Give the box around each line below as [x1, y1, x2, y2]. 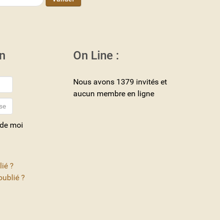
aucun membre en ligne [73, 89, 154, 99]
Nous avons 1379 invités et [73, 77, 167, 87]
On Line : [73, 49, 119, 63]
